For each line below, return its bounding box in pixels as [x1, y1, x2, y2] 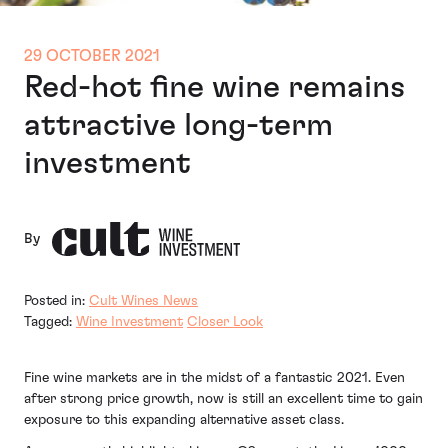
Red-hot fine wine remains [24, 71, 406, 104]
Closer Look [187, 315, 263, 330]
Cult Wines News [89, 294, 198, 309]
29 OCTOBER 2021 [24, 48, 160, 65]
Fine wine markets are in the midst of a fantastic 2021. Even [24, 371, 405, 386]
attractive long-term [24, 109, 333, 142]
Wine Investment [76, 315, 183, 330]
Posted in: [24, 294, 89, 309]
